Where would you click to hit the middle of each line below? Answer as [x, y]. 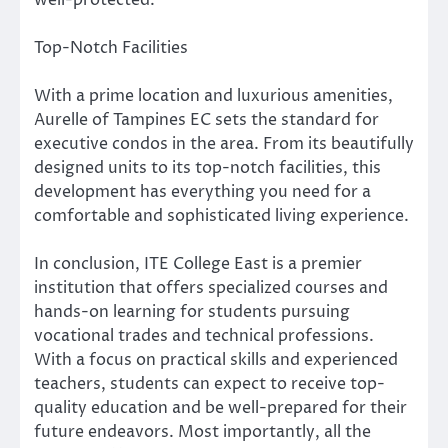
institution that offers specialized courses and [211, 288]
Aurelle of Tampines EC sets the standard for [206, 120]
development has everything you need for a [202, 192]
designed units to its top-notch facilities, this [207, 168]
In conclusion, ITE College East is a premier [198, 264]
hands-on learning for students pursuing [192, 312]
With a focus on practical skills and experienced [216, 360]
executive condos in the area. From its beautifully [224, 144]
